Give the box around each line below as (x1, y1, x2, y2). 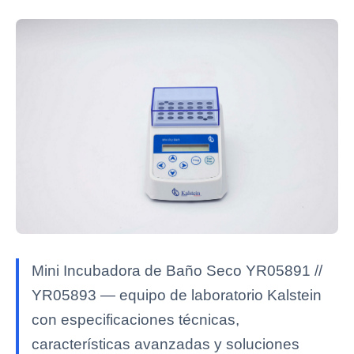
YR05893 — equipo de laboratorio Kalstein (32, 287, 322, 304)
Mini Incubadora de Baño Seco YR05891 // (32, 262, 322, 280)
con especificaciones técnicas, (32, 311, 239, 329)
